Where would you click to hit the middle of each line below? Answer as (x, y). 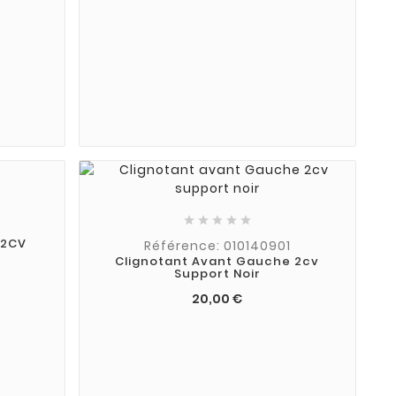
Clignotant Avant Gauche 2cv (217, 262)
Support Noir (217, 274)
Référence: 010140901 (217, 246)
